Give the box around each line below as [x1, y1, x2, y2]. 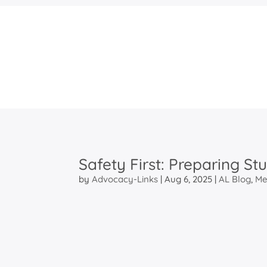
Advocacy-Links [92, 173, 158, 185]
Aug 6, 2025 [164, 173, 212, 185]
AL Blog [219, 173, 251, 185]
